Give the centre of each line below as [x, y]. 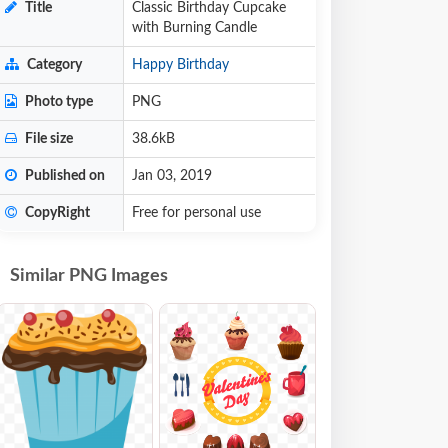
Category [53, 65]
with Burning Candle [194, 28]
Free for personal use [196, 213]
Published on [63, 176]
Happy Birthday [180, 65]
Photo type [57, 102]
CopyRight [56, 213]
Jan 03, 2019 [172, 176]
